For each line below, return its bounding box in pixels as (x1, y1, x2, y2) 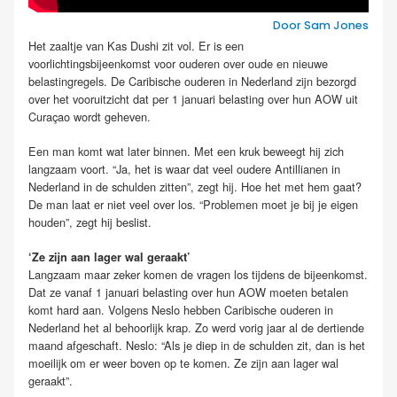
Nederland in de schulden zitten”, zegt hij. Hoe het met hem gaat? (28, 178, 362, 196)
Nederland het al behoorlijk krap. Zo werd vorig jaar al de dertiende (28, 319, 364, 337)
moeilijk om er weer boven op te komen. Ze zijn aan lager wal (28, 354, 339, 372)
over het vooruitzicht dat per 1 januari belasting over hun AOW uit (28, 90, 358, 107)
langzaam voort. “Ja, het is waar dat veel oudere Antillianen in (28, 160, 340, 178)
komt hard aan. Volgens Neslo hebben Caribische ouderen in (28, 301, 333, 319)
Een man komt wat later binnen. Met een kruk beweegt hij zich (28, 143, 344, 160)
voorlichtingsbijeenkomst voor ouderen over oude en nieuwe (28, 55, 328, 72)
